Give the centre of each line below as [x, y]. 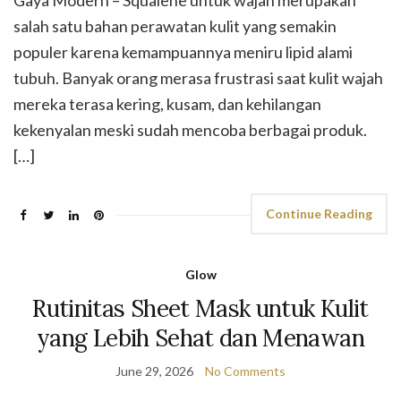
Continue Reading [319, 213]
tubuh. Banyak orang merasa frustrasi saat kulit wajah [198, 78]
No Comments [245, 371]
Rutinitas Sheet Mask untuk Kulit [200, 308]
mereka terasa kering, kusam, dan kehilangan [167, 104]
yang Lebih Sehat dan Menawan [200, 338]
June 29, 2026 [154, 371]
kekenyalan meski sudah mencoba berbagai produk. [190, 130]
